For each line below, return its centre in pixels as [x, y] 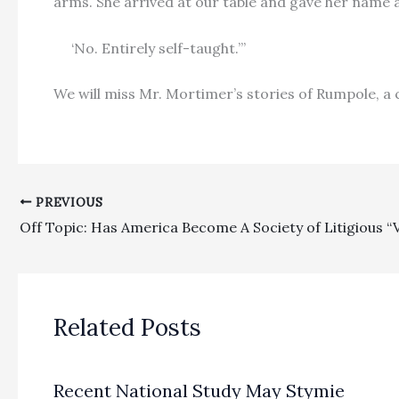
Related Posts [127, 328]
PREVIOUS [67, 202]
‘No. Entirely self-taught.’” [150, 48]
